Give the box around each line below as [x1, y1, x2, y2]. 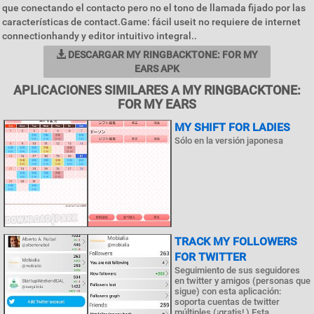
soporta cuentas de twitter [175, 296, 280, 307]
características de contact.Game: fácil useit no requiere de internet [2, 16, 301, 27]
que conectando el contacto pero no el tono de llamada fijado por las [2, 2, 306, 13]
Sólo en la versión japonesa [175, 135, 283, 146]
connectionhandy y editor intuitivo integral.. [2, 30, 197, 41]
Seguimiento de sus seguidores [175, 264, 300, 275]
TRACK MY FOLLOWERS [175, 234, 297, 248]
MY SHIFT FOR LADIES [175, 121, 290, 134]
